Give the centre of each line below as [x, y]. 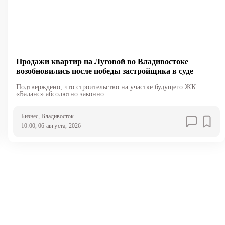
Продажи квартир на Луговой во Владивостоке [102, 61]
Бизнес [29, 116]
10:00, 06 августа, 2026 [51, 125]
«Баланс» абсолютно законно [60, 94]
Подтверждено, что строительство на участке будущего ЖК [106, 87]
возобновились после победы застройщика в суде [104, 71]
